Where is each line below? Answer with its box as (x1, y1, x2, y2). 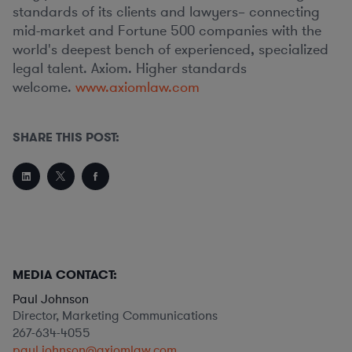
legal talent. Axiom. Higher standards (13, 59, 247, 78)
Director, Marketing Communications (13, 307, 218, 324)
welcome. (13, 78, 71, 97)
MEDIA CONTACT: (13, 266, 117, 283)
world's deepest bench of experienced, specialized (13, 40, 328, 59)
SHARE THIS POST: (13, 129, 119, 145)
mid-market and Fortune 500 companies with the (13, 21, 321, 40)
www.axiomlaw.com (75, 78, 200, 97)
